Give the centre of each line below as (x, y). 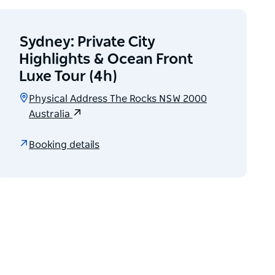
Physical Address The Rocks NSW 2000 (118, 99)
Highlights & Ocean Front (106, 60)
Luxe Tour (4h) (68, 77)
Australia (51, 114)
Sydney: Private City (87, 43)
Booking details (64, 145)
